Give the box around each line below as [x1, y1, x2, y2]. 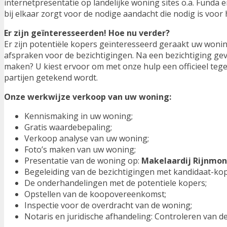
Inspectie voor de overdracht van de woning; [24, 200, 192, 211]
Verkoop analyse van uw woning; [24, 133, 149, 144]
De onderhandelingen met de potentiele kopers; [24, 177, 207, 189]
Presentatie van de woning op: [24, 155, 141, 167]
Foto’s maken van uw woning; [24, 144, 136, 156]
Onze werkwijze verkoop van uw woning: [4, 91, 171, 103]
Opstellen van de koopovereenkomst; [24, 188, 166, 200]
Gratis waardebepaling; [24, 122, 112, 133]
